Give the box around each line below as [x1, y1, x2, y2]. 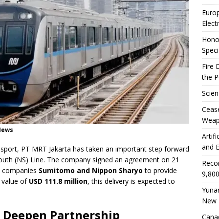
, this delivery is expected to [88, 176, 175, 186]
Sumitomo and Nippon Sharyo [39, 166, 143, 175]
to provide [143, 166, 177, 175]
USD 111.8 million [29, 176, 88, 186]
